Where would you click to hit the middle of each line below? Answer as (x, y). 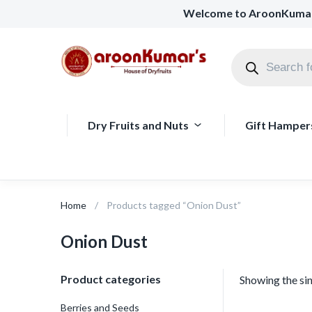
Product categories (111, 279)
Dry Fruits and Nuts (138, 125)
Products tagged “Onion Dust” (174, 205)
